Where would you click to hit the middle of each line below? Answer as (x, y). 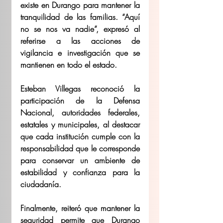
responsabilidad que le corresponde (80, 148)
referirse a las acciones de (80, 41)
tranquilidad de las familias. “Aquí (80, 17)
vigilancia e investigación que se (80, 53)
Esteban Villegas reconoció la (80, 88)
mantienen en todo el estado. (69, 64)
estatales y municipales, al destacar (80, 124)
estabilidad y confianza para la (80, 172)
